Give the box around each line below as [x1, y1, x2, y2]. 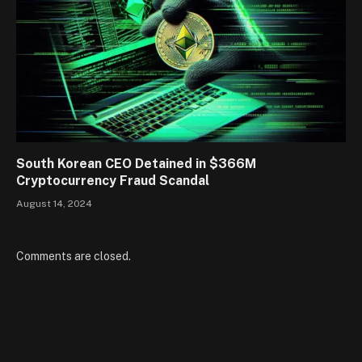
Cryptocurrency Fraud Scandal [16, 172, 209, 188]
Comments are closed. [16, 249, 131, 263]
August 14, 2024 [16, 197, 92, 209]
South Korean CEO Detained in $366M [16, 155, 256, 171]
